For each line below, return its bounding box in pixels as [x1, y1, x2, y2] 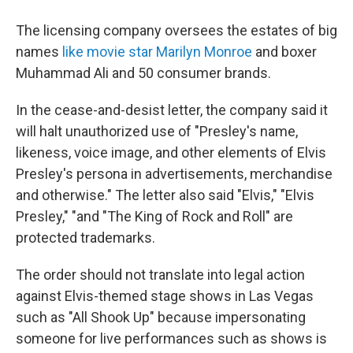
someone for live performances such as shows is [16, 330, 327, 347]
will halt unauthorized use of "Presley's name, [16, 123, 298, 139]
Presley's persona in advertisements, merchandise [16, 165, 333, 182]
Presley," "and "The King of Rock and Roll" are [16, 208, 293, 225]
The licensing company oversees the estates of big [16, 22, 337, 39]
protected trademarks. [16, 229, 155, 246]
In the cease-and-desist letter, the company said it [16, 102, 328, 118]
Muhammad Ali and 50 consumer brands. [16, 65, 271, 81]
